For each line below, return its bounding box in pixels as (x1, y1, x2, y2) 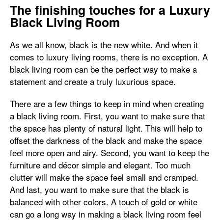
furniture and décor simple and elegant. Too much (10, 159, 191, 171)
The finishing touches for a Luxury (10, 1, 210, 19)
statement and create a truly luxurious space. (10, 75, 176, 87)
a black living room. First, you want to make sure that (10, 110, 205, 122)
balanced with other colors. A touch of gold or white (10, 195, 197, 208)
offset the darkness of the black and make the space (10, 134, 202, 146)
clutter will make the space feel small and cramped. (10, 171, 198, 183)
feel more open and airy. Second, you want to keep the (10, 146, 209, 159)
